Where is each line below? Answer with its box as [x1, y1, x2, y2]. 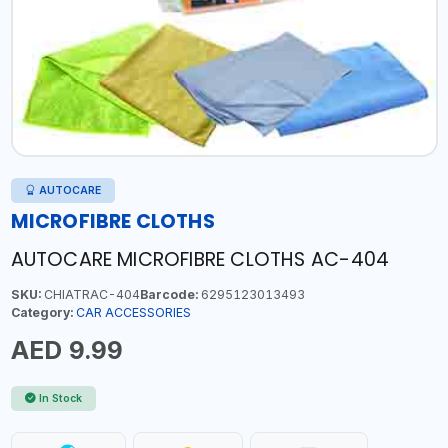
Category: [10, 304, 73, 320]
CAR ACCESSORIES [75, 304, 191, 320]
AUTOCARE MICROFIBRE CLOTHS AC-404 [10, 245, 390, 273]
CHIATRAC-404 [40, 286, 140, 302]
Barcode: [139, 286, 198, 302]
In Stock [39, 391, 82, 405]
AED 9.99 [10, 334, 123, 365]
